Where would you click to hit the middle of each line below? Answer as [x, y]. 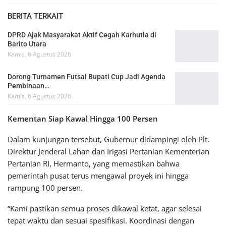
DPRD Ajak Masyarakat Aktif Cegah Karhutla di [82, 35]
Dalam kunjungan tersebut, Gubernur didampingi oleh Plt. [108, 139]
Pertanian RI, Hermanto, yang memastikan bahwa [94, 163]
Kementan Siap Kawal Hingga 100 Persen [83, 118]
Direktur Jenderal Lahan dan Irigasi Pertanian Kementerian [108, 151]
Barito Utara [27, 44]
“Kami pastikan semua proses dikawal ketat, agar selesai [105, 208]
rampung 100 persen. [45, 187]
